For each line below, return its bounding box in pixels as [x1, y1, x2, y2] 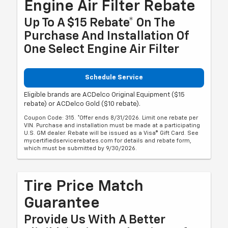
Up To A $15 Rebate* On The [24, 16, 176, 29]
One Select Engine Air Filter [24, 43, 180, 55]
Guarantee [24, 196, 100, 212]
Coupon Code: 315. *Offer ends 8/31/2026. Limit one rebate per [24, 115, 198, 121]
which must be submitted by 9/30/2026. [24, 146, 137, 152]
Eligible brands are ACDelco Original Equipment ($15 [24, 92, 185, 99]
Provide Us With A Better [24, 214, 166, 226]
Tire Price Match [24, 179, 144, 195]
